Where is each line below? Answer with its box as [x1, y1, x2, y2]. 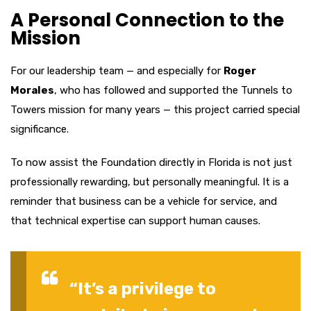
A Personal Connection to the [10, 7, 284, 33]
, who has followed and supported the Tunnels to [54, 83, 292, 96]
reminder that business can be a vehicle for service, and [10, 194, 277, 208]
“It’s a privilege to [69, 278, 216, 299]
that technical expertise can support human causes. [10, 214, 260, 227]
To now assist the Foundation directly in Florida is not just [10, 155, 292, 169]
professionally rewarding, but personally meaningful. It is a [10, 175, 289, 188]
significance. [10, 122, 69, 135]
